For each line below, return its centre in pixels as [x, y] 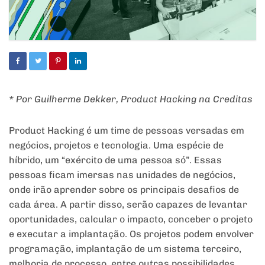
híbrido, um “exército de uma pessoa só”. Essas [115, 160]
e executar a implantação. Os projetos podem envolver [131, 234]
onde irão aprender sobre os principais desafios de [124, 190]
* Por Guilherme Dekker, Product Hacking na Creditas [131, 99]
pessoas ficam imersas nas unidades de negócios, [122, 175]
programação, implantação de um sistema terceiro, [125, 249]
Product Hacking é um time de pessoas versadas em [127, 131]
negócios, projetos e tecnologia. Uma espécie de [116, 146]
